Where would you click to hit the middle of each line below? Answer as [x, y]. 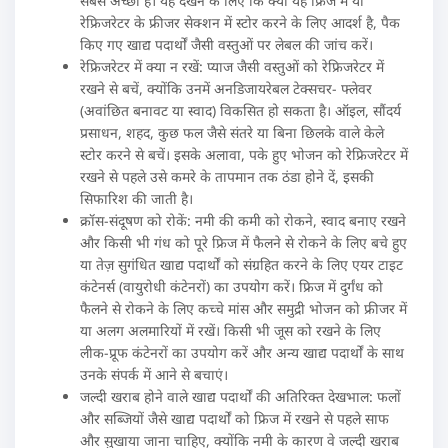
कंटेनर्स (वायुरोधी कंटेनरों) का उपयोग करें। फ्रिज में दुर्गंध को [231, 286]
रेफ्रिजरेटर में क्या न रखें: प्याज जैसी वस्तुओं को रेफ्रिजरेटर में [232, 66]
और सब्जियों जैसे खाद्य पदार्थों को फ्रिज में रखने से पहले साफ [234, 418]
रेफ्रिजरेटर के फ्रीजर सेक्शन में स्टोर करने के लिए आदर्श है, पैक [240, 22]
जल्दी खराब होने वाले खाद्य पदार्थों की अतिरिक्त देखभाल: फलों [240, 396]
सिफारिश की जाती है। [136, 198]
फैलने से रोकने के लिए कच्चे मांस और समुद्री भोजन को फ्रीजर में [243, 308]
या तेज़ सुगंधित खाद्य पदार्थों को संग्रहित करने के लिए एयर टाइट [241, 264]
